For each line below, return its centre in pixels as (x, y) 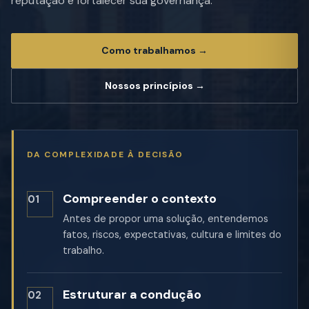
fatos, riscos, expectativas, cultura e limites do (172, 234)
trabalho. (83, 250)
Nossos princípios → (154, 85)
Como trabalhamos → (154, 50)
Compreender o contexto (140, 198)
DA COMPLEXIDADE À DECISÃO (105, 154)
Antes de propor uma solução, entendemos (166, 218)
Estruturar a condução (132, 294)
